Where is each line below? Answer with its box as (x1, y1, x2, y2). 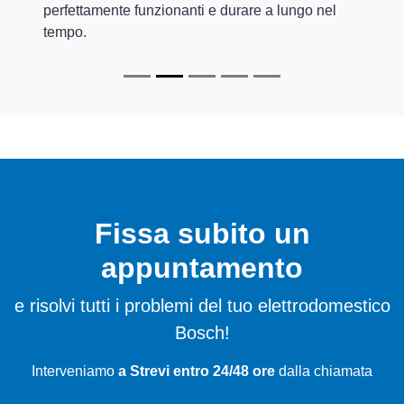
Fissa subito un (94, 217, 310, 251)
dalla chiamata (275, 363, 372, 380)
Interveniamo (32, 363, 118, 380)
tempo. (43, 24, 87, 41)
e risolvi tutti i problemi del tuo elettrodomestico (14, 296, 390, 317)
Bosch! (174, 323, 230, 344)
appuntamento (101, 252, 303, 285)
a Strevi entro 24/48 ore (118, 363, 275, 380)
